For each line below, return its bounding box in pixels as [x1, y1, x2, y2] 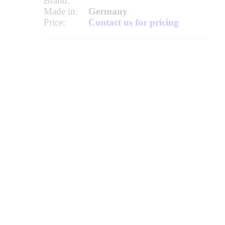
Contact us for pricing [88, 17, 179, 28]
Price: [44, 17, 65, 28]
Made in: [44, 6, 78, 17]
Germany [88, 6, 128, 17]
